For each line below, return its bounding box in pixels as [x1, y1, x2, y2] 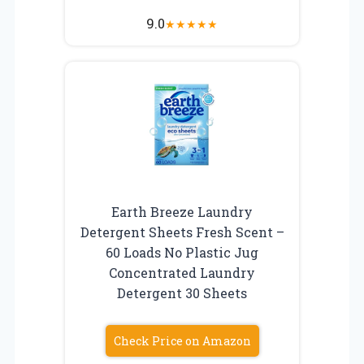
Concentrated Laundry [109, 263, 255, 281]
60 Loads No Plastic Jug [106, 243, 258, 261]
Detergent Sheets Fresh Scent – [80, 223, 284, 240]
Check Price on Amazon [113, 332, 251, 349]
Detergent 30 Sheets [117, 284, 247, 301]
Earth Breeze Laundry [111, 202, 253, 220]
